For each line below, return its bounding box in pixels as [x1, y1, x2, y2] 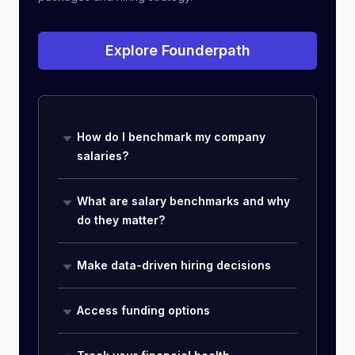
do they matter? [77, 213, 165, 227]
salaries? [77, 149, 128, 162]
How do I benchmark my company [77, 130, 265, 143]
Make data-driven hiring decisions [77, 258, 271, 272]
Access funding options [77, 303, 210, 317]
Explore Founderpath [105, 42, 250, 59]
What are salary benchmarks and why [77, 194, 290, 208]
